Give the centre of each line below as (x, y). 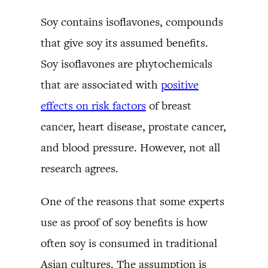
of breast (169, 105)
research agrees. (80, 168)
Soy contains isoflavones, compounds (132, 22)
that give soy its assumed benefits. (124, 42)
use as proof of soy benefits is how (124, 222)
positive (180, 84)
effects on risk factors (93, 105)
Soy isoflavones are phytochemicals (127, 63)
